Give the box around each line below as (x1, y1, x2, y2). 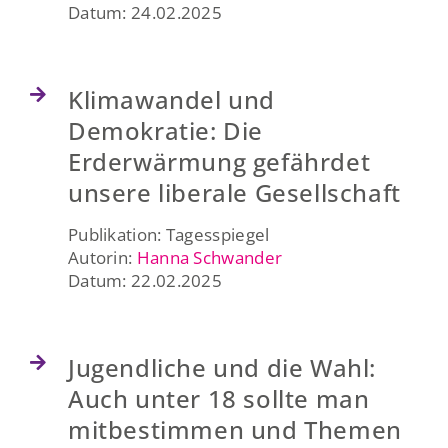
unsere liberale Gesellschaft (67, 175, 401, 209)
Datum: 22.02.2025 (67, 268, 223, 292)
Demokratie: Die (67, 113, 263, 147)
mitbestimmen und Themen (67, 412, 402, 446)
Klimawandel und (67, 82, 275, 116)
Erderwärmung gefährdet (67, 144, 371, 178)
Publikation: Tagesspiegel (67, 222, 270, 246)
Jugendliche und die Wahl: (67, 350, 376, 384)
